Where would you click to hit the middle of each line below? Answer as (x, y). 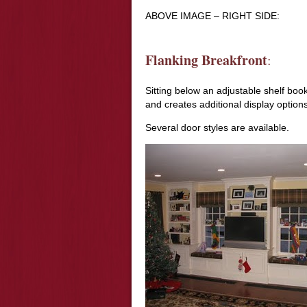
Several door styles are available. (217, 127)
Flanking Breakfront (206, 60)
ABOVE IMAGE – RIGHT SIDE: (212, 16)
